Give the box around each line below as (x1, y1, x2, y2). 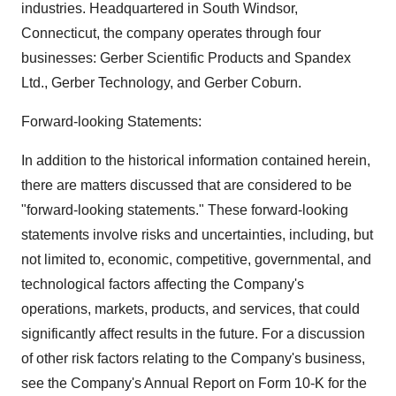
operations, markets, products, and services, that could (21, 301, 360, 316)
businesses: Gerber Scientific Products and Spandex (21, 50, 351, 65)
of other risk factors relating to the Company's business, (21, 351, 365, 366)
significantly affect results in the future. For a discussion (21, 326, 365, 341)
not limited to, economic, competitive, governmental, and (21, 252, 371, 267)
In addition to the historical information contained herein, (21, 153, 370, 168)
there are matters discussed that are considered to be (21, 178, 352, 193)
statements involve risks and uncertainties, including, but (21, 227, 373, 242)
